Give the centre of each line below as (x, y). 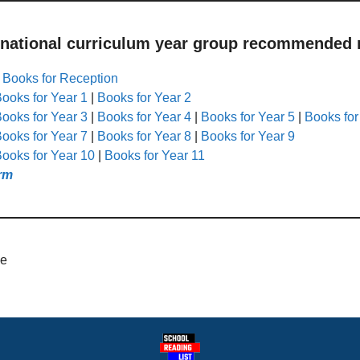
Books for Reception (60, 78)
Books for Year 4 (144, 117)
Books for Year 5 (248, 117)
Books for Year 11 (155, 155)
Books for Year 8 (144, 136)
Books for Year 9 (248, 136)
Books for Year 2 (144, 97)
